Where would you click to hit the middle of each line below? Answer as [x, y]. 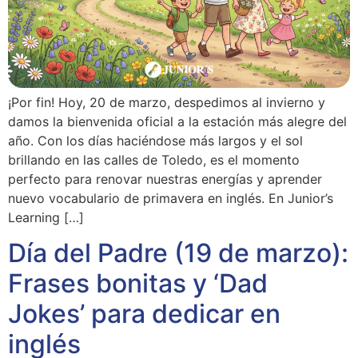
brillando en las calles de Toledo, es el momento [154, 160]
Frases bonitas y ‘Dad [138, 284]
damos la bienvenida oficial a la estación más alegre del [177, 122]
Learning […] [46, 218]
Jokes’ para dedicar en [144, 314]
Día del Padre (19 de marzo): [178, 253]
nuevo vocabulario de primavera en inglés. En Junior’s [171, 199]
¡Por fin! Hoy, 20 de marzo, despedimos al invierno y [167, 103]
